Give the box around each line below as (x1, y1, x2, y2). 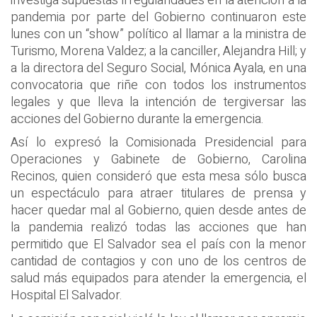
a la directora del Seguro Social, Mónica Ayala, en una (11, 58, 306, 78)
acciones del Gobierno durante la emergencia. (11, 109, 264, 129)
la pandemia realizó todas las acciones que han (11, 218, 306, 238)
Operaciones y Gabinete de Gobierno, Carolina (11, 150, 306, 170)
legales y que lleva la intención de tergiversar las (11, 92, 306, 112)
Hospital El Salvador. (11, 286, 122, 306)
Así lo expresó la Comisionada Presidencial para (11, 133, 306, 153)
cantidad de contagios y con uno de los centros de (11, 252, 306, 272)
